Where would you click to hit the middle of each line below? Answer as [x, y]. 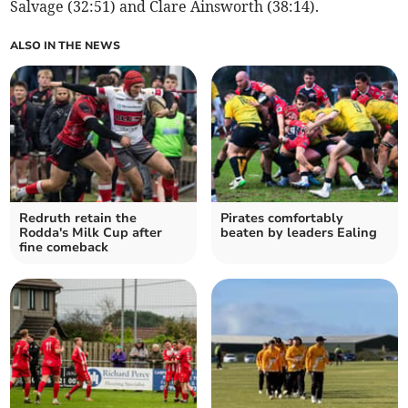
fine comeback [64, 247]
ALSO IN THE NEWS [66, 45]
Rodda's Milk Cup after [91, 232]
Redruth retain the [78, 218]
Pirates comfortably [282, 218]
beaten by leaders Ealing [299, 232]
